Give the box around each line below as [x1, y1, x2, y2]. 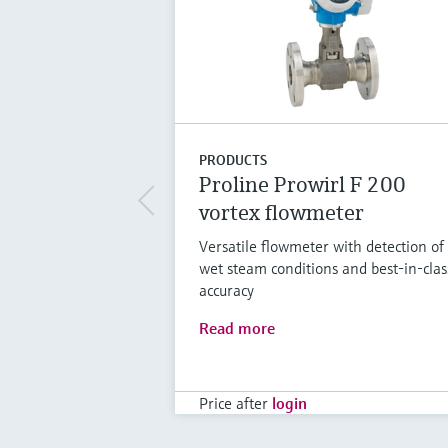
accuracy [198, 279, 254, 300]
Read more [198, 317, 275, 338]
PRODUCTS [198, 150, 267, 169]
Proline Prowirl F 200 [198, 170, 406, 198]
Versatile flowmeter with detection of [198, 235, 444, 256]
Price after [198, 392, 268, 413]
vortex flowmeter [198, 198, 364, 226]
